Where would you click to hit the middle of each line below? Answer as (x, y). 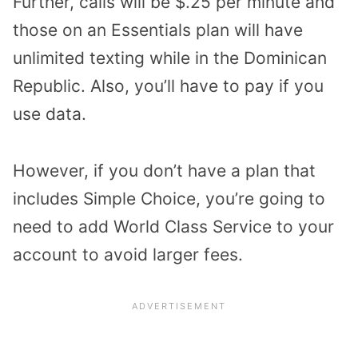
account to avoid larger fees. (128, 254)
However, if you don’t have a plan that (164, 170)
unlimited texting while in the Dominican (170, 58)
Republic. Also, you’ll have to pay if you (168, 86)
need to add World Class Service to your (173, 226)
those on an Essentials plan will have (158, 30)
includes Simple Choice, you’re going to (169, 198)
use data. (50, 113)
